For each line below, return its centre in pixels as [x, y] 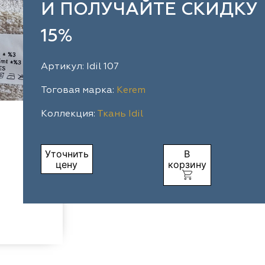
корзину [187, 164]
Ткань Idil [120, 114]
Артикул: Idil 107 [80, 67]
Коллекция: [69, 114]
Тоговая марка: [78, 91]
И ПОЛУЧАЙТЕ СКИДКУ [149, 10]
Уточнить [67, 153]
